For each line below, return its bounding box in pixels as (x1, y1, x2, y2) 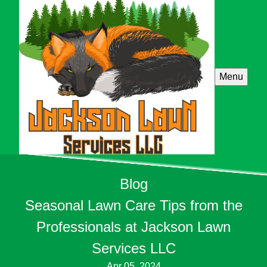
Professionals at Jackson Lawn (36, 218, 231, 235)
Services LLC (91, 240, 176, 256)
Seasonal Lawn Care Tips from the (24, 197, 243, 213)
